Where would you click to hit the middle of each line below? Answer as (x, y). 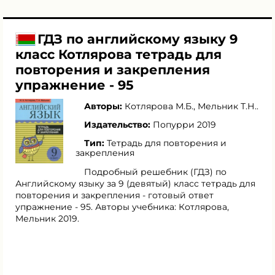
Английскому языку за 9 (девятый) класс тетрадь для (135, 184)
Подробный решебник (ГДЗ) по (155, 172)
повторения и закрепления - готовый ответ (114, 195)
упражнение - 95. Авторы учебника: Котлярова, (122, 207)
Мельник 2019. (47, 219)
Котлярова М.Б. (159, 106)
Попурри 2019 (184, 125)
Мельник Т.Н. (227, 106)
